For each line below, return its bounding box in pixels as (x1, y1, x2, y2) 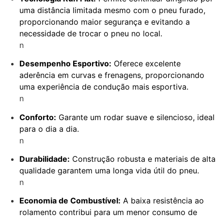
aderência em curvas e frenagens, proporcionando (19, 70, 204, 80)
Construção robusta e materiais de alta (70, 154, 216, 164)
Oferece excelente (111, 59, 181, 69)
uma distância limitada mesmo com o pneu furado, (19, 5, 205, 15)
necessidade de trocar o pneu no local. (19, 28, 162, 38)
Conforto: (19, 112, 56, 122)
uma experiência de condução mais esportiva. (19, 82, 188, 92)
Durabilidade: (19, 154, 70, 164)
